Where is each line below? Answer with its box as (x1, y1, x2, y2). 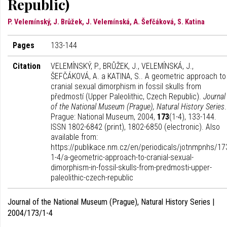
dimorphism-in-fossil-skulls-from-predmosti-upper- (51, 163, 212, 172)
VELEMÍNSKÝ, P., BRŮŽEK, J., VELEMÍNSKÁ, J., (51, 61, 194, 71)
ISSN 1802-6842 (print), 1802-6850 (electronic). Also (51, 122, 220, 132)
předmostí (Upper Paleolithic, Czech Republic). (51, 92, 203, 101)
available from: (51, 132, 98, 142)
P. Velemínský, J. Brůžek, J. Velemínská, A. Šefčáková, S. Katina (8, 18, 205, 26)
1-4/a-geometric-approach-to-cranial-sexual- (51, 153, 194, 162)
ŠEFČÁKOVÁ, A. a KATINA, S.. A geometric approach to (51, 71, 226, 81)
